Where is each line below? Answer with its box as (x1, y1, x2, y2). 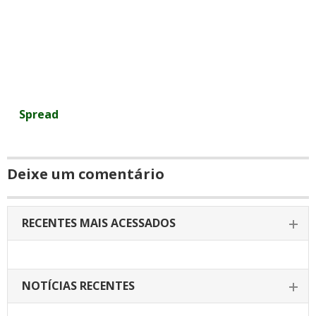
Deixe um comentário (7, 164, 164, 183)
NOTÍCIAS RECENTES (22, 278, 135, 293)
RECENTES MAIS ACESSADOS (22, 215, 176, 231)
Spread (19, 107, 59, 122)
